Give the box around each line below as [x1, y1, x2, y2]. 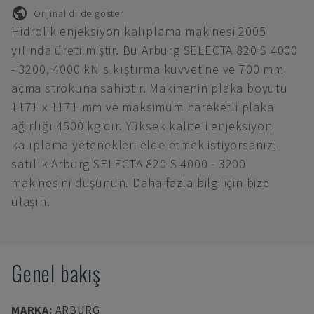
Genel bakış [11, 257, 101, 289]
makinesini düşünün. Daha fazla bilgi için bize [11, 175, 270, 191]
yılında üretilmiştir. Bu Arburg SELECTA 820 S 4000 [11, 42, 299, 58]
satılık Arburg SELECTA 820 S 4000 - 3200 [11, 156, 246, 172]
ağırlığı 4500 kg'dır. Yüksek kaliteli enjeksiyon [11, 118, 273, 134]
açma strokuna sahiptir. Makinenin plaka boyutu [11, 80, 288, 96]
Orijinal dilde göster [34, 6, 123, 20]
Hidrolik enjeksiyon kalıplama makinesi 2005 [11, 23, 266, 39]
